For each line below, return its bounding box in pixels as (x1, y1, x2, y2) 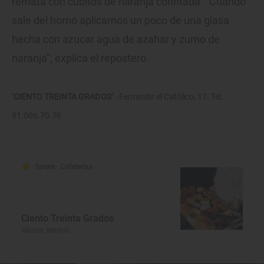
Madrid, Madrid (21, 226, 69, 235)
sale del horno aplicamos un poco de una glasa (12, 14, 229, 27)
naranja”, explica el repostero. (12, 51, 149, 64)
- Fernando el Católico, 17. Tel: (113, 91, 223, 101)
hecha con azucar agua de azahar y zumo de (12, 32, 220, 45)
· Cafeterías (57, 162, 93, 171)
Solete (35, 162, 57, 171)
